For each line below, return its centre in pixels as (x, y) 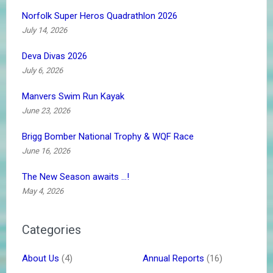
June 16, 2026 (46, 151)
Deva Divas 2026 (55, 56)
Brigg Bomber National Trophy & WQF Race (108, 137)
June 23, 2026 (46, 111)
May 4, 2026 (43, 191)
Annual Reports (173, 259)
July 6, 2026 (42, 71)
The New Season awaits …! (76, 177)
